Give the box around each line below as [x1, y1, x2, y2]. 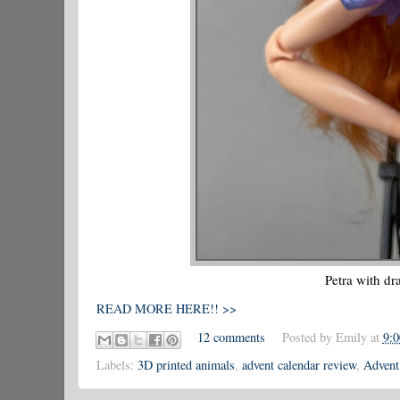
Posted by [281, 329, 336, 346]
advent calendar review [242, 355, 356, 373]
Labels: [96, 355, 137, 373]
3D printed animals [137, 355, 235, 373]
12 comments [197, 329, 266, 346]
